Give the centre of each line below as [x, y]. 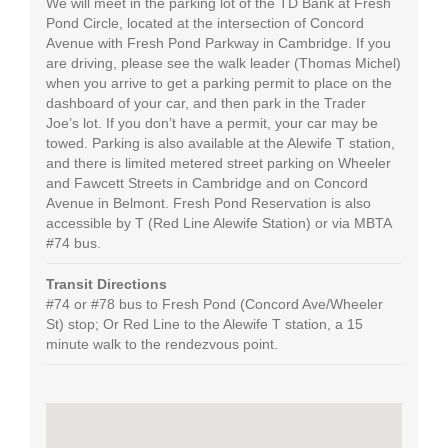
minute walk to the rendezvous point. [161, 343]
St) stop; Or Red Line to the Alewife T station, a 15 [204, 323]
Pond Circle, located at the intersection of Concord [204, 22]
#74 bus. [73, 242]
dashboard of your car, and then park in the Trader [205, 102]
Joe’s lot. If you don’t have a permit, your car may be [211, 122]
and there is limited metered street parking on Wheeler [218, 162]
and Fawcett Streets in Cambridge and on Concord [206, 182]
